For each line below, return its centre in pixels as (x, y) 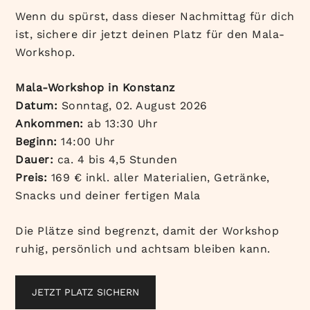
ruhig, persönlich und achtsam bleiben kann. (143, 248)
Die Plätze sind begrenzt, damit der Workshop (147, 230)
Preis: (31, 177)
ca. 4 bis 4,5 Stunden (116, 159)
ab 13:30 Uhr (121, 123)
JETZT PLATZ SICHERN (86, 292)
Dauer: (35, 159)
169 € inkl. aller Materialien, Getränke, (158, 177)
